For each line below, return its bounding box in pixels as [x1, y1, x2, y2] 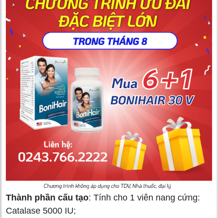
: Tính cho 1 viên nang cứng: [89, 192, 200, 202]
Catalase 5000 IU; [6, 205, 76, 216]
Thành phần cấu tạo [6, 192, 89, 202]
